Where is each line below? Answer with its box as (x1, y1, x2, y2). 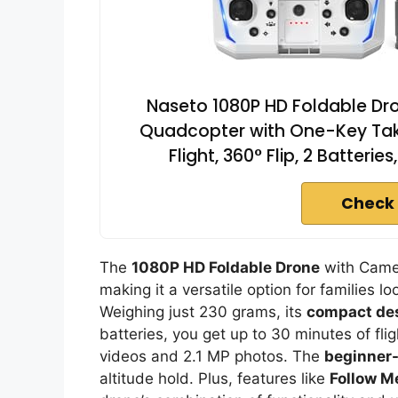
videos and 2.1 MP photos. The (99, 346, 324, 365)
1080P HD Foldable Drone (131, 258, 320, 276)
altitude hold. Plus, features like (99, 369, 330, 387)
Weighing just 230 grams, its (99, 302, 306, 321)
